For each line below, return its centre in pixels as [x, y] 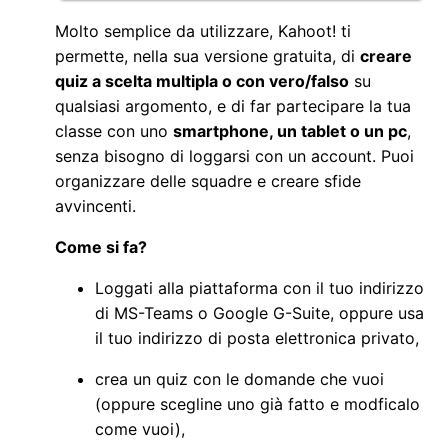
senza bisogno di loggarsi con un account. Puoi [234, 156]
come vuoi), [142, 429]
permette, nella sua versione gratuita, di [207, 56]
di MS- [119, 313]
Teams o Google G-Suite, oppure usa [284, 313]
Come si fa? [101, 247]
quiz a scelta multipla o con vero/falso [202, 81]
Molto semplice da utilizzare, [164, 31]
